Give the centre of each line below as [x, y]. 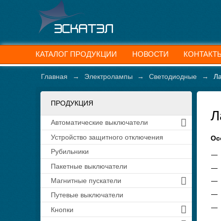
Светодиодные [173, 77]
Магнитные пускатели [86, 180]
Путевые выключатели [87, 195]
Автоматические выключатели [99, 123]
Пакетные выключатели [89, 166]
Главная [55, 77]
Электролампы [108, 77]
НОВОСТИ [150, 54]
